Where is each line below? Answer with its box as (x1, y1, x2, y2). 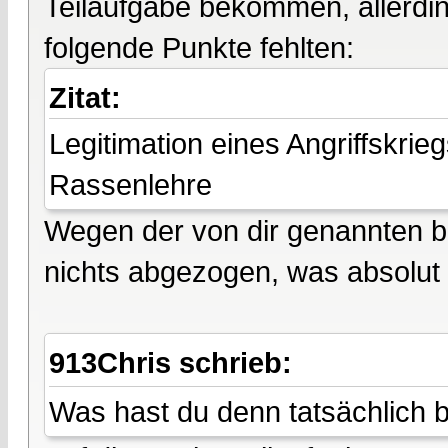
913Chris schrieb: (49, 346, 300, 380)
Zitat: (49, 81, 121, 115)
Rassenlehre (49, 168, 212, 202)
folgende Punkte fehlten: (44, 31, 354, 65)
